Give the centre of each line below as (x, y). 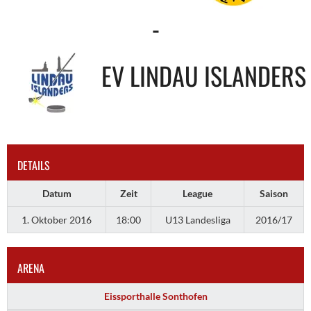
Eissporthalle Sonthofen (155, 296)
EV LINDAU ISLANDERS (204, 75)
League (197, 193)
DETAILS (34, 165)
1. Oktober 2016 (57, 219)
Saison (274, 193)
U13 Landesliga (197, 219)
